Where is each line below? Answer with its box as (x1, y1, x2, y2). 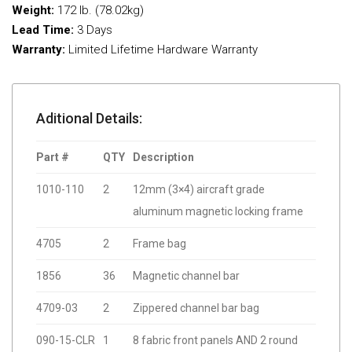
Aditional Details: (36, 110, 142, 127)
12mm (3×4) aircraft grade (133, 183, 265, 196)
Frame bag (133, 237, 186, 251)
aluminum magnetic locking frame (133, 205, 303, 218)
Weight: (12, 3, 54, 18)
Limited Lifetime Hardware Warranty (65, 42, 258, 57)
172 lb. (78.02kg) (54, 3, 144, 18)
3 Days (74, 23, 112, 38)
